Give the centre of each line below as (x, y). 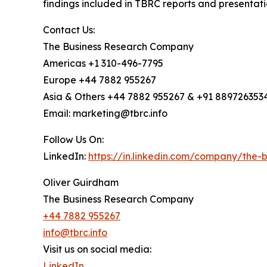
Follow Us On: (73, 140)
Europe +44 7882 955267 (100, 80)
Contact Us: (69, 30)
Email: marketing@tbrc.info (105, 114)
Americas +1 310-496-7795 (103, 63)
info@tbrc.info (75, 233)
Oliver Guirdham (81, 183)
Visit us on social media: (97, 249)
